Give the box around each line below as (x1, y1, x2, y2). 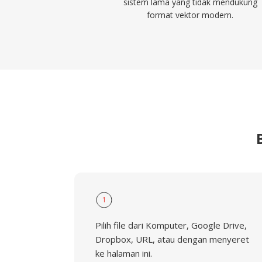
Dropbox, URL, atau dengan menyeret (95, 233, 249, 245)
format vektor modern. (147, 9, 234, 20)
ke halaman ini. (95, 247, 152, 259)
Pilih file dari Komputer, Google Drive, (95, 219, 247, 231)
